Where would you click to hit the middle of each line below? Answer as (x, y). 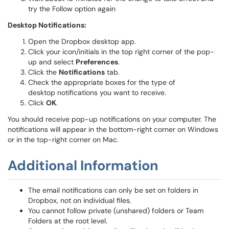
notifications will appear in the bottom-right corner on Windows (113, 129)
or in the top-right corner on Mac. (63, 140)
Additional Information (83, 165)
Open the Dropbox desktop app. (82, 41)
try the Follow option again (72, 9)
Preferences (97, 62)
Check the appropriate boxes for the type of (102, 82)
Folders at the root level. (68, 221)
